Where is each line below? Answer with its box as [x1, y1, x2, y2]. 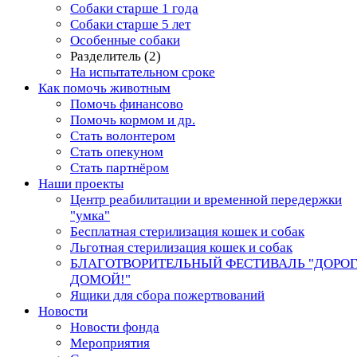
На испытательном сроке [70, 65, 215, 80]
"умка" [70, 208, 110, 223]
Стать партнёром [70, 160, 169, 175]
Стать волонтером [70, 128, 175, 143]
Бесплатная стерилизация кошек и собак [70, 224, 304, 239]
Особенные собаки [70, 33, 180, 48]
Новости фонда [70, 320, 159, 335]
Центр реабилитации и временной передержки [70, 192, 342, 207]
